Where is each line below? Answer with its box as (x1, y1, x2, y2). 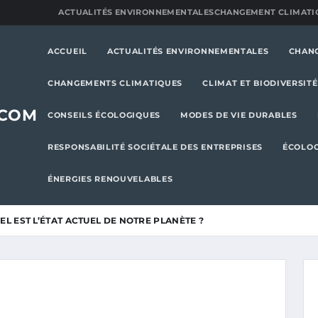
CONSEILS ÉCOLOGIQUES (48, 110, 160, 120)
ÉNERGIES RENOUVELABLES (48, 174, 173, 184)
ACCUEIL (48, 46, 87, 56)
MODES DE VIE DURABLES (180, 110, 297, 120)
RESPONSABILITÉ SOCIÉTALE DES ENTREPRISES (48, 142, 263, 152)
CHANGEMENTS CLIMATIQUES (48, 78, 183, 88)
